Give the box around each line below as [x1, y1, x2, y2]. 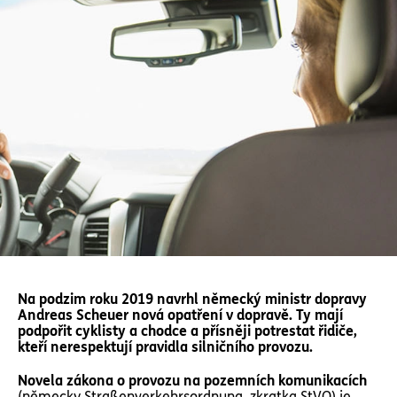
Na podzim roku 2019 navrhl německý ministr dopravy [18, 291, 367, 307]
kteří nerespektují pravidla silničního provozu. [18, 339, 313, 355]
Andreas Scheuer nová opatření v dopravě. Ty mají [18, 307, 343, 323]
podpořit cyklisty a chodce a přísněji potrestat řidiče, [18, 323, 357, 339]
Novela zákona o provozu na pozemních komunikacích [18, 372, 367, 389]
